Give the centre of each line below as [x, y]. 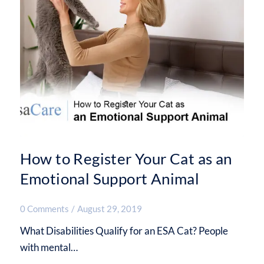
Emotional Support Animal [110, 179]
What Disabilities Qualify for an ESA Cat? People [124, 231]
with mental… [49, 247]
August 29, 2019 [109, 209]
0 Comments [44, 209]
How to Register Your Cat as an [126, 159]
